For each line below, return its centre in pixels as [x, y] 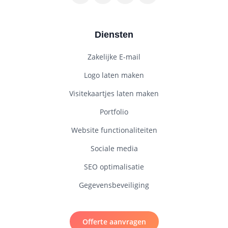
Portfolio [114, 112]
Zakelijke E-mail [114, 57]
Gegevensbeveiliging [114, 185]
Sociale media [114, 148]
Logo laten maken [114, 75]
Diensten [114, 35]
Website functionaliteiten [114, 130]
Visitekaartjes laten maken [114, 93]
